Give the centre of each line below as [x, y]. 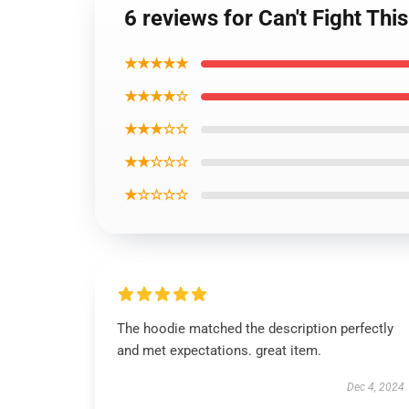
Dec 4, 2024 [375, 387]
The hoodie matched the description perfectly [255, 329]
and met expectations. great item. [219, 351]
